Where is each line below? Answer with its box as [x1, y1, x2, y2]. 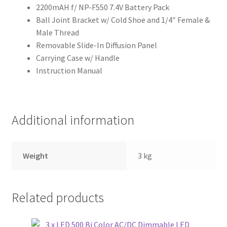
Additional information [11, 112, 134, 129]
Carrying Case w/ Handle [35, 52, 120, 63]
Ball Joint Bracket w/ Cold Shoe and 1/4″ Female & [35, 14, 210, 25]
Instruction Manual [35, 65, 102, 75]
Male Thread [35, 27, 79, 37]
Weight [23, 150, 49, 161]
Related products [11, 189, 104, 206]
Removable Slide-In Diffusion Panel [35, 40, 157, 50]
